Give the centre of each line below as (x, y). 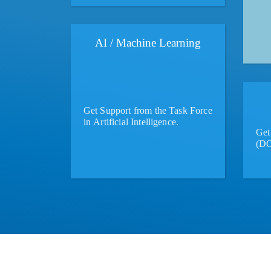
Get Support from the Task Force (148, 110)
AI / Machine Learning (148, 42)
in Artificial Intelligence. (131, 122)
